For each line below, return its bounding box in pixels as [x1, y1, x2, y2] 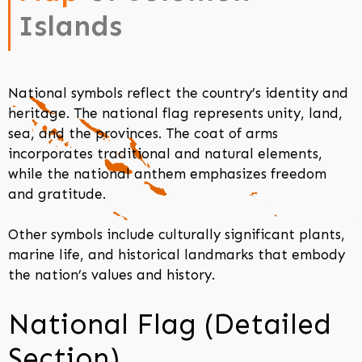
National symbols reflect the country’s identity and [8, 84, 348, 101]
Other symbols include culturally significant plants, [8, 226, 345, 243]
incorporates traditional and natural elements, [8, 145, 322, 162]
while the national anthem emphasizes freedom [8, 165, 326, 182]
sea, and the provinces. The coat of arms [8, 124, 278, 141]
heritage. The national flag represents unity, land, [8, 104, 343, 121]
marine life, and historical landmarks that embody [8, 246, 345, 263]
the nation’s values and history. [8, 267, 215, 284]
